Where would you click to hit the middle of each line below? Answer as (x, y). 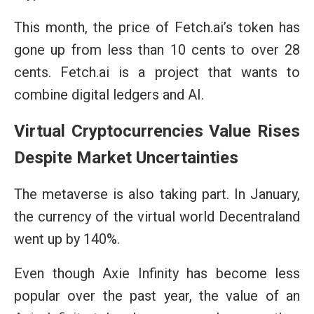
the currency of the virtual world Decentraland (157, 216)
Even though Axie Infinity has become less (157, 273)
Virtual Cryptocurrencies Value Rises (157, 131)
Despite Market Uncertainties (126, 157)
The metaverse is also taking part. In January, (157, 194)
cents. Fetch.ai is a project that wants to (157, 72)
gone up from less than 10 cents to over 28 (157, 49)
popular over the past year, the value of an (157, 295)
